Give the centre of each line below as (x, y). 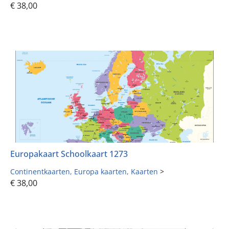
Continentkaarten (40, 172)
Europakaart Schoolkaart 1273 (69, 154)
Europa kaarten (100, 172)
